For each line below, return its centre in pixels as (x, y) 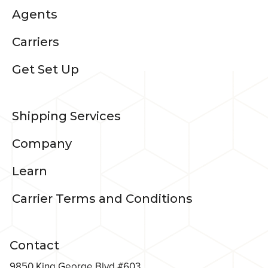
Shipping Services (66, 116)
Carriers (36, 42)
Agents (35, 15)
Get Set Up (45, 70)
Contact (34, 246)
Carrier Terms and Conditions (102, 199)
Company (42, 144)
